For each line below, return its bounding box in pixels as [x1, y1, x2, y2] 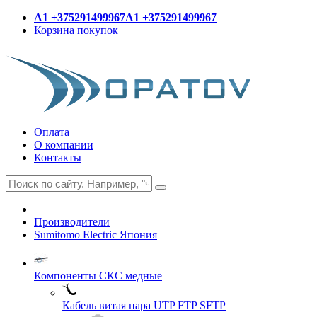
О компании [34, 139, 93, 151]
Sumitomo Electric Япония [34, 229, 157, 241]
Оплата [34, 126, 69, 138]
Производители [34, 216, 110, 228]
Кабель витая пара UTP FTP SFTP [62, 299, 226, 311]
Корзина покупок [34, 24, 118, 36]
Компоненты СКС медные [34, 270, 162, 282]
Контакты [34, 151, 81, 163]
